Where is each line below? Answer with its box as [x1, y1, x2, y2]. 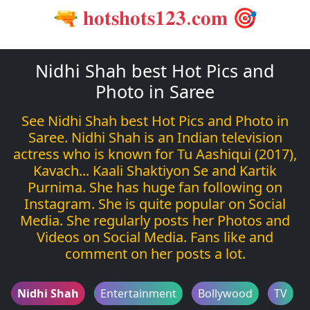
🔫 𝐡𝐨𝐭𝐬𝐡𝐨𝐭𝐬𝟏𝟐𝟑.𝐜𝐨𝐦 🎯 [53, 3, 257, 30]
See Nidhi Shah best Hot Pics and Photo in [21, 111, 289, 130]
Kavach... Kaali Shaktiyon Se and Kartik [33, 161, 277, 180]
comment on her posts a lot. [64, 244, 246, 263]
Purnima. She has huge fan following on [28, 177, 282, 197]
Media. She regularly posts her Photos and [20, 210, 290, 230]
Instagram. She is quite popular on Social [24, 194, 286, 213]
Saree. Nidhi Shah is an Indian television [28, 127, 282, 147]
